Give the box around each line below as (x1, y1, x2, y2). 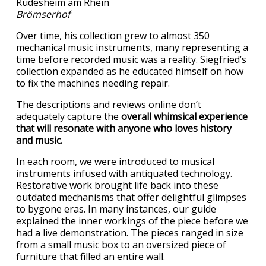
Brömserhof (16, 7, 70, 21)
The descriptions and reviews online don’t (16, 97, 201, 111)
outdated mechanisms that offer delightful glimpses (16, 190, 246, 204)
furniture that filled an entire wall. (16, 249, 165, 263)
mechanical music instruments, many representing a (16, 40, 248, 54)
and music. (16, 133, 65, 147)
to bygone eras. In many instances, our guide (16, 202, 216, 216)
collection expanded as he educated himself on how (16, 64, 243, 78)
